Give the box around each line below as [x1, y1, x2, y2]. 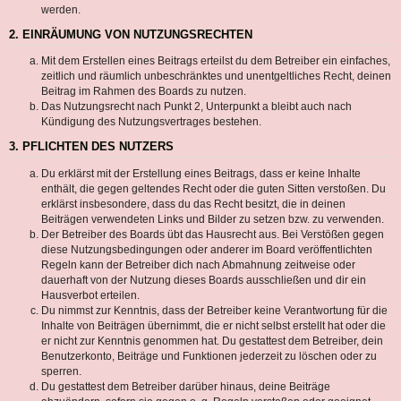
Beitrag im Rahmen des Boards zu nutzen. [41, 85, 246, 98]
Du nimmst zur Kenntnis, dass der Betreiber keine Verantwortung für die [41, 303, 388, 317]
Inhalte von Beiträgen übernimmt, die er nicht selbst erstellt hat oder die [41, 319, 386, 332]
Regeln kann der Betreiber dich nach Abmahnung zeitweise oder [41, 258, 355, 271]
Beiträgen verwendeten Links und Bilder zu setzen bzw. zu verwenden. [41, 212, 384, 226]
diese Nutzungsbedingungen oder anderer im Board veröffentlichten [41, 243, 372, 256]
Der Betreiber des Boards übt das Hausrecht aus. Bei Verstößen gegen [41, 227, 384, 241]
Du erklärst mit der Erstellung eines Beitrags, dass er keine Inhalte [41, 166, 361, 180]
